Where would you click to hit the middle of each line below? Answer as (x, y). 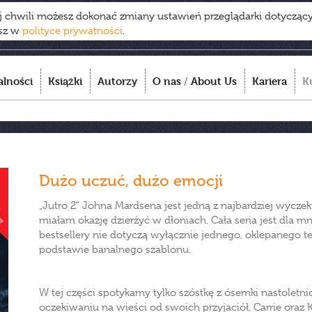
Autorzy (117, 81)
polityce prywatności (72, 31)
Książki (65, 81)
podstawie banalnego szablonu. (115, 249)
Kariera (270, 81)
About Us (214, 81)
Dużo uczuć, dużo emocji (131, 181)
